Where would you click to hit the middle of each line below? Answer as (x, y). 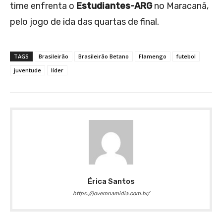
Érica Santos (111, 182)
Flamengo (153, 56)
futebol (186, 56)
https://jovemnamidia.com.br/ (111, 194)
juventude (28, 70)
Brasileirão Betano (104, 56)
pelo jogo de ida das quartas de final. (84, 22)
